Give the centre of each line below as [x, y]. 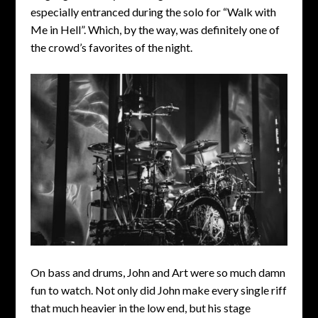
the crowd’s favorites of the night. [111, 47]
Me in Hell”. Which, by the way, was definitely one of [155, 29]
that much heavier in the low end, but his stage [140, 307]
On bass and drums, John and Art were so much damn [158, 272]
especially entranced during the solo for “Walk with [153, 11]
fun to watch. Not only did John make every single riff [158, 290]
